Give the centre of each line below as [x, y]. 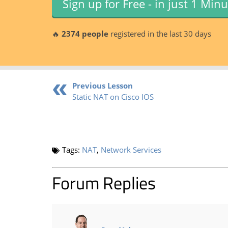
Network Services [131, 149]
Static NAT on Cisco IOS [113, 96]
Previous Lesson [103, 85]
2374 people [85, 33]
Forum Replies [104, 183]
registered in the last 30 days [160, 33]
